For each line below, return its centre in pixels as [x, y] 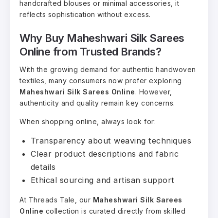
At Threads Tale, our [56, 200]
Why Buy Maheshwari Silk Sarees [102, 38]
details [43, 167]
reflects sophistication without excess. [85, 15]
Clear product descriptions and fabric [104, 154]
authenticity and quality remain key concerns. [97, 103]
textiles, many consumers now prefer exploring [101, 80]
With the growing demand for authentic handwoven [108, 69]
